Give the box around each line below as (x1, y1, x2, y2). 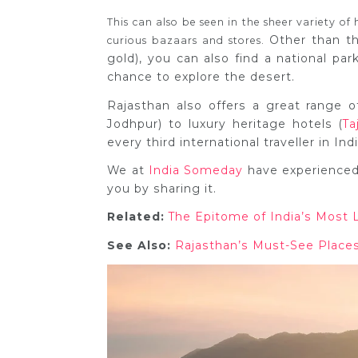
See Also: (107, 237, 172, 253)
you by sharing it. (107, 181, 217, 197)
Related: (107, 209, 165, 225)
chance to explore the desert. (107, 70, 296, 85)
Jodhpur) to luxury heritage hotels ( (107, 116, 343, 131)
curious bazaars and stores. (107, 34, 270, 47)
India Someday (149, 163, 244, 178)
